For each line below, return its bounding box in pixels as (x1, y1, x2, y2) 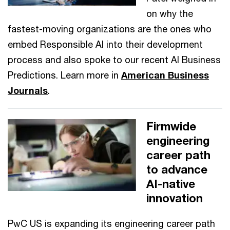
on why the (146, 7, 193, 19)
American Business (121, 69, 209, 81)
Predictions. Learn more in (8, 69, 121, 81)
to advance (146, 162, 207, 176)
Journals (8, 84, 48, 96)
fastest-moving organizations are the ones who (8, 23, 212, 34)
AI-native (146, 177, 195, 190)
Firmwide (146, 119, 196, 133)
